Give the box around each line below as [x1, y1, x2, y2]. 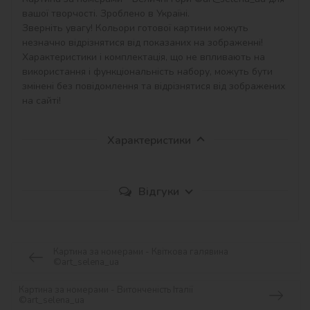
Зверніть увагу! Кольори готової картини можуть [22, 21, 251, 35]
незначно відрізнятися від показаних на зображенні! [22, 35, 263, 49]
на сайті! [22, 93, 61, 107]
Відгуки [138, 183, 179, 199]
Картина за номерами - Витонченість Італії [19, 284, 193, 297]
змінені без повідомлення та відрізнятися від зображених [22, 79, 288, 93]
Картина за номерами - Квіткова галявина [53, 246, 228, 259]
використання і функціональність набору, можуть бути [22, 64, 275, 78]
